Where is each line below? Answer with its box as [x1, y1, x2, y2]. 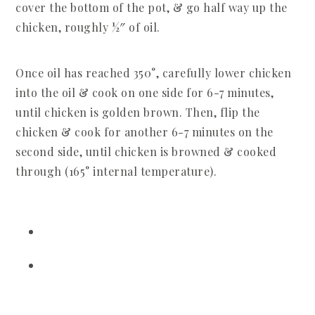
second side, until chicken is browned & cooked [15, 144, 277, 159]
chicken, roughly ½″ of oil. [15, 20, 160, 34]
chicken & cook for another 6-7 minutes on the [15, 124, 274, 139]
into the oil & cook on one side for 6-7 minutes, [15, 85, 274, 100]
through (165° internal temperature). [15, 164, 217, 179]
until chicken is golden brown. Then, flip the [15, 105, 260, 120]
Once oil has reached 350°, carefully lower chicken [15, 65, 292, 80]
